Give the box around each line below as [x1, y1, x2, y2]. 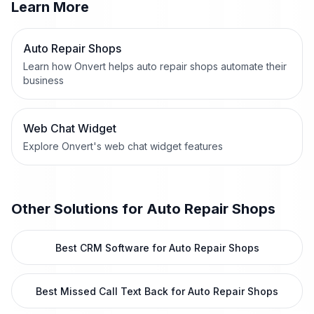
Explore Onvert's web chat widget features [23, 140, 223, 152]
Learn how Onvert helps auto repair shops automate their [23, 60, 287, 72]
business [23, 74, 64, 86]
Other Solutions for [11, 200, 146, 217]
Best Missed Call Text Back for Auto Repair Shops [36, 285, 278, 297]
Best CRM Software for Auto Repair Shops [55, 242, 259, 254]
